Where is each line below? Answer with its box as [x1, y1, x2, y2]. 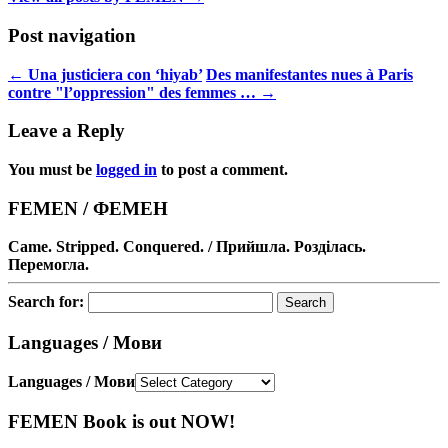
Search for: [8, 293, 84, 311]
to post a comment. [157, 160, 288, 178]
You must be [8, 160, 96, 178]
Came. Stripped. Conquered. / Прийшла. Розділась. [8, 238, 366, 256]
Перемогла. [8, 256, 89, 274]
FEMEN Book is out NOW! [8, 410, 235, 432]
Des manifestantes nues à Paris [206, 65, 413, 83]
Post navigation [8, 24, 136, 46]
